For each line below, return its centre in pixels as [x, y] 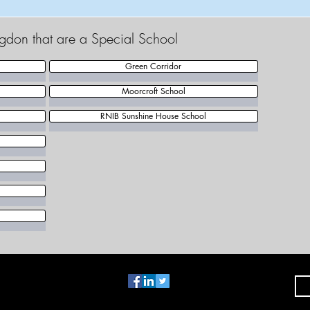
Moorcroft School [153, 91]
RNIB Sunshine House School [153, 116]
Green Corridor [153, 66]
